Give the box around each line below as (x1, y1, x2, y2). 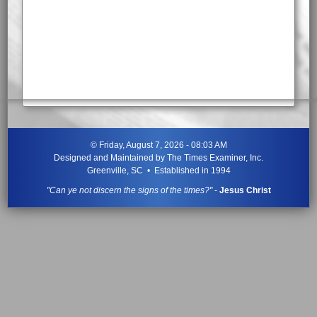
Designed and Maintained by (54, 152, 167, 163)
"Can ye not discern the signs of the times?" (46, 185, 212, 195)
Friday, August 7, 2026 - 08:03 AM (98, 139, 227, 150)
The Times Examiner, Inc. (167, 152, 263, 163)
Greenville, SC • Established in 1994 (86, 165, 231, 175)
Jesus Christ (219, 185, 271, 195)
